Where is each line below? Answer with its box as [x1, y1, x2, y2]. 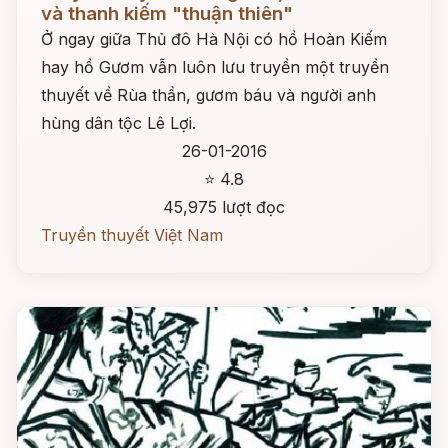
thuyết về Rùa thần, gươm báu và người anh [41, 85, 376, 105]
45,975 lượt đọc [163, 197, 285, 217]
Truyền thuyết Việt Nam [41, 225, 223, 245]
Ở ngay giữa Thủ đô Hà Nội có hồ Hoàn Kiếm [41, 29, 387, 49]
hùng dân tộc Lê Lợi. [41, 113, 196, 133]
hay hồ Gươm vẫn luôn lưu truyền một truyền [41, 57, 389, 77]
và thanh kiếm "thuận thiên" [41, 2, 293, 25]
